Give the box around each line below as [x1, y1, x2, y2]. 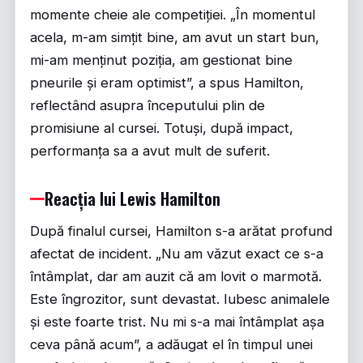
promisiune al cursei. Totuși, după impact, [30, 120, 293, 136]
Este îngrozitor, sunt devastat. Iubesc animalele [30, 291, 330, 307]
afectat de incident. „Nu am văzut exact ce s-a [30, 246, 323, 262]
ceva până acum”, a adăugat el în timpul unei [30, 336, 313, 352]
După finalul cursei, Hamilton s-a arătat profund [30, 223, 332, 239]
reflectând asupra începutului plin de [30, 97, 265, 113]
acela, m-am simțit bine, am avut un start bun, [30, 29, 319, 45]
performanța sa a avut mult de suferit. [30, 143, 270, 159]
